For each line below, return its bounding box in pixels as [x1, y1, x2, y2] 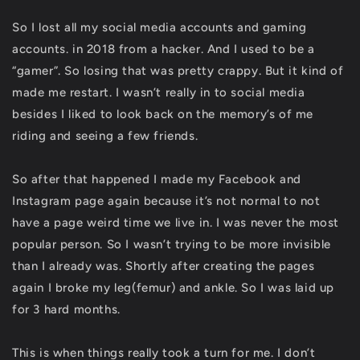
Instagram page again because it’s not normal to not [12, 194, 321, 208]
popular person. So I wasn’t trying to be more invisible [12, 237, 332, 252]
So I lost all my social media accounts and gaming [12, 20, 307, 35]
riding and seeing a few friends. [12, 129, 198, 143]
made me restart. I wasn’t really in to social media [12, 85, 305, 100]
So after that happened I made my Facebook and [12, 172, 302, 186]
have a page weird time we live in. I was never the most [12, 215, 340, 230]
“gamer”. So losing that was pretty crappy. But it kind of [12, 63, 344, 78]
